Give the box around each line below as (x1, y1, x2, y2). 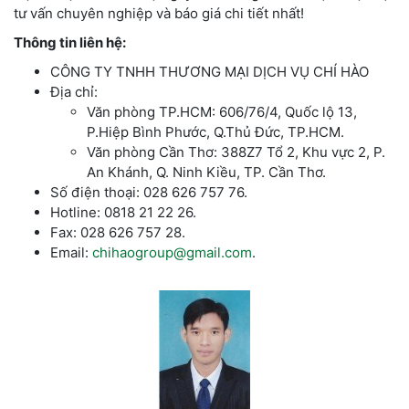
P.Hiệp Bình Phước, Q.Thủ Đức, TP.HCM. (87, 122, 344, 141)
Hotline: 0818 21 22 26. (50, 203, 196, 221)
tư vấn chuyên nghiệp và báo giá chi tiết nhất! (14, 4, 304, 22)
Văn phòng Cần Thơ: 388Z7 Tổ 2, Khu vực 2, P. (87, 142, 385, 161)
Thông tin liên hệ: (14, 33, 126, 51)
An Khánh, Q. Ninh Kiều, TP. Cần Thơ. (87, 163, 326, 181)
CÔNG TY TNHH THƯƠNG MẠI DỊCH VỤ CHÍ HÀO (50, 62, 369, 80)
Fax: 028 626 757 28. (50, 223, 185, 241)
